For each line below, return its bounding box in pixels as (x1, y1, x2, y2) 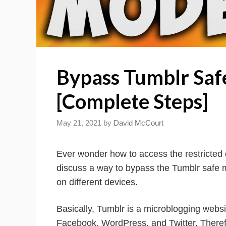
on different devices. (56, 177, 138, 187)
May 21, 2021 (56, 118, 101, 127)
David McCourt (114, 118, 163, 127)
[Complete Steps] (56, 89, 208, 114)
